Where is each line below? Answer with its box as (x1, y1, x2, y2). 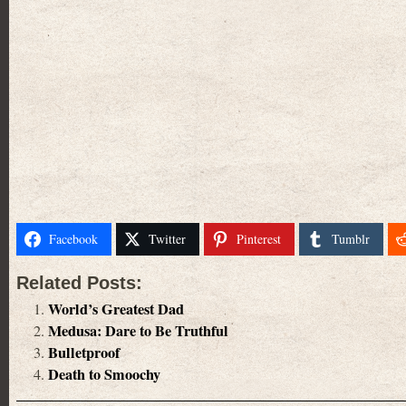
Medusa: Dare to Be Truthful (48, 320, 228, 343)
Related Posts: (16, 273, 142, 294)
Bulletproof (48, 342, 120, 364)
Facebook (49, 230, 98, 247)
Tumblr (332, 230, 370, 247)
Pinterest (237, 230, 281, 247)
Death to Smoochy (48, 363, 160, 386)
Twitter (149, 230, 186, 247)
